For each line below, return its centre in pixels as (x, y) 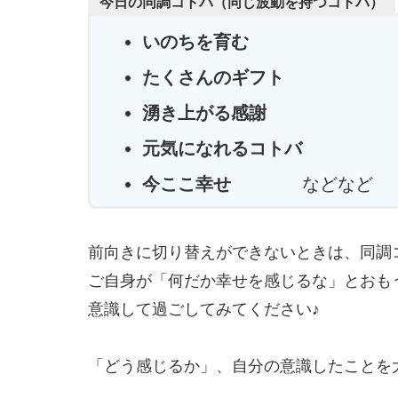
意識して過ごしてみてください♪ (204, 309)
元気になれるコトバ (223, 149)
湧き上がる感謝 (205, 113)
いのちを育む (196, 42)
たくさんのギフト (214, 78)
